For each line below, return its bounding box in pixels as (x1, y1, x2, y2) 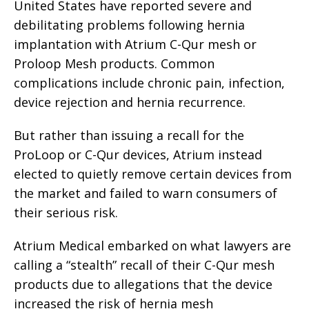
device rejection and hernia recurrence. (14, 94, 246, 110)
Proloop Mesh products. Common (14, 55, 215, 72)
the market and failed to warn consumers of (14, 185, 277, 201)
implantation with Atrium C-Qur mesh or (14, 36, 257, 52)
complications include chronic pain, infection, (14, 74, 285, 91)
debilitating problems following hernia (14, 17, 245, 33)
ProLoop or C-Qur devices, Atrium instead (14, 146, 262, 163)
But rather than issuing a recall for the (14, 127, 244, 143)
